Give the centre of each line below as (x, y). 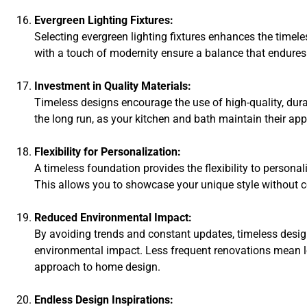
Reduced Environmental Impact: (113, 217)
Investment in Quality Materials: (113, 86)
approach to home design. (97, 267)
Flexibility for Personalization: (108, 151)
